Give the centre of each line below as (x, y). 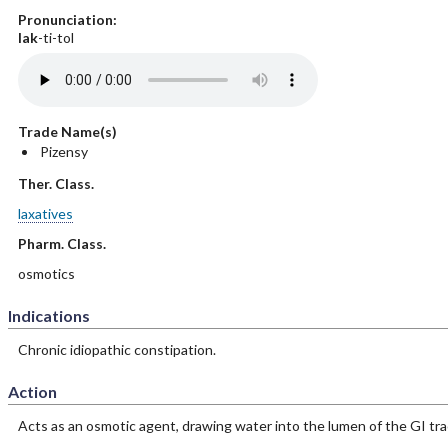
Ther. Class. (55, 183)
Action (32, 391)
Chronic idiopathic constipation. (116, 349)
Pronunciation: (67, 19)
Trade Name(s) (67, 131)
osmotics (46, 273)
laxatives (45, 213)
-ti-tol (55, 37)
